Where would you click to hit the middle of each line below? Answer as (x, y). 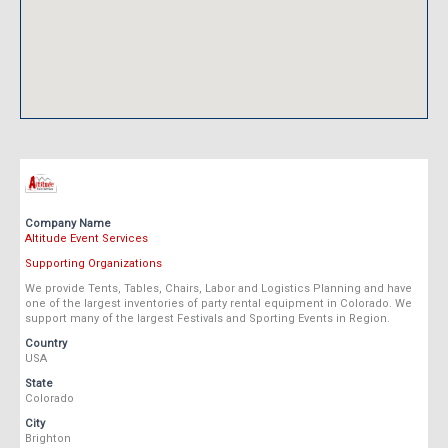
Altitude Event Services (86, 239)
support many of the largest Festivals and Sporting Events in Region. (207, 319)
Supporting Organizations (93, 264)
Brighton (48, 439)
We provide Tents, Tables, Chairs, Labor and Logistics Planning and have (218, 289)
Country (46, 344)
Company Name (68, 224)
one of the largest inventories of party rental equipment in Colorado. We (218, 304)
